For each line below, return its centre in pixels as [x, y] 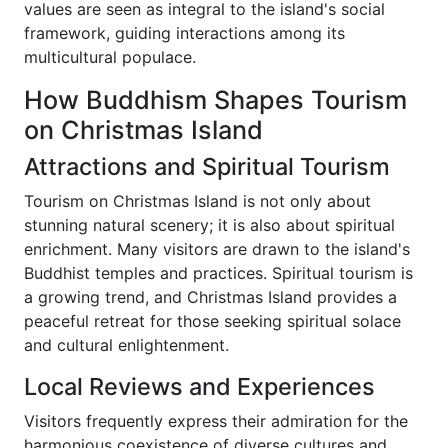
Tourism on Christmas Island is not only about [197, 201]
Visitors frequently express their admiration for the [216, 421]
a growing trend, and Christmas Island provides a [210, 297]
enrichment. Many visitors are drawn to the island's [217, 249]
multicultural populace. [110, 57]
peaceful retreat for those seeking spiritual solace [212, 321]
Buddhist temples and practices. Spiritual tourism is [218, 273]
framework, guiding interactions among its [184, 33]
